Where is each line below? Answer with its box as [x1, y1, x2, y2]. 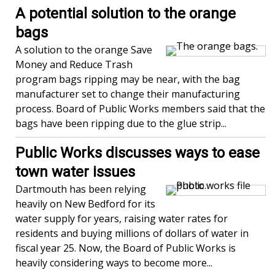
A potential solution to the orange [15, 5, 236, 22]
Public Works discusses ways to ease [15, 144, 260, 161]
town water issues [15, 163, 135, 180]
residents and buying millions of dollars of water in [15, 227, 249, 240]
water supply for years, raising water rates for [15, 212, 228, 225]
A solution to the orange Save [15, 43, 152, 56]
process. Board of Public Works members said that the [15, 102, 265, 115]
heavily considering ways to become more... [15, 256, 212, 269]
